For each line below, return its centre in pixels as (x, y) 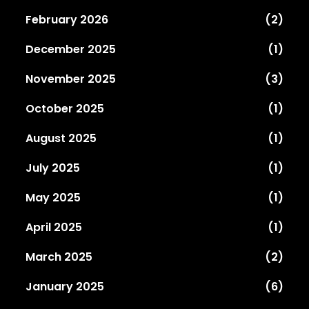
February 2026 (67, 19)
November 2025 (71, 79)
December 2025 (71, 49)
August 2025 (61, 138)
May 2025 (53, 197)
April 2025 (54, 227)
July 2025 (53, 168)
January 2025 (65, 286)
